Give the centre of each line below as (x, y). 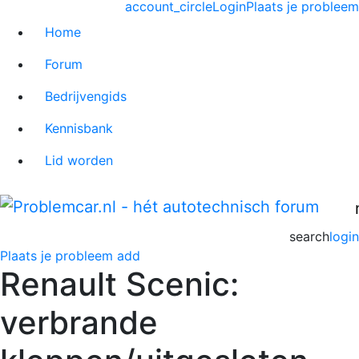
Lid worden (79, 160)
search (309, 236)
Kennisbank (79, 128)
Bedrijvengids (86, 96)
